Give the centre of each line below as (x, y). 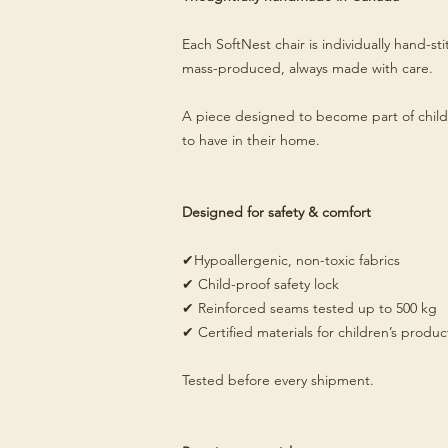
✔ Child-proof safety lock (260, 284)
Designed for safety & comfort (276, 212)
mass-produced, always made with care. (307, 68)
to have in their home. (251, 140)
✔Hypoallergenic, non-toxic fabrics (291, 260)
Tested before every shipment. (278, 380)
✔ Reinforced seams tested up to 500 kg (309, 308)
